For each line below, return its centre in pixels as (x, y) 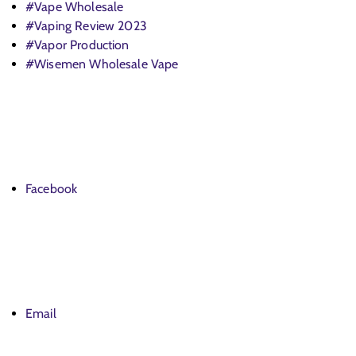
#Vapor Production (77, 45)
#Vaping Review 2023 (86, 26)
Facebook (52, 189)
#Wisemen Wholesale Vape (102, 64)
